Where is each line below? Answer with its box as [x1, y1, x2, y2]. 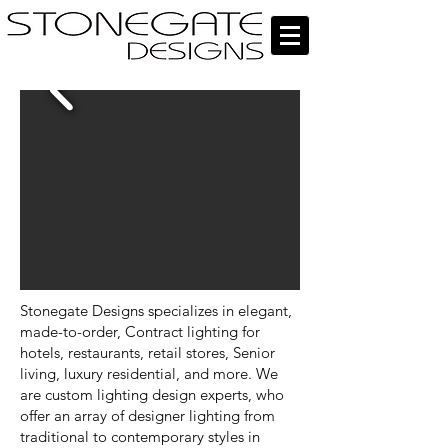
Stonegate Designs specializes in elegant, [20, 301, 292, 320]
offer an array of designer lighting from [20, 406, 275, 425]
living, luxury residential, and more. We [20, 364, 278, 383]
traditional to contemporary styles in [20, 427, 260, 446]
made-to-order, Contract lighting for [20, 322, 260, 341]
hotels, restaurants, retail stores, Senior [20, 343, 275, 362]
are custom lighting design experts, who [20, 385, 284, 404]
